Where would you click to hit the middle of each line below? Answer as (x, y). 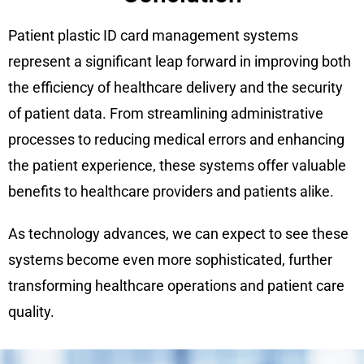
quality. (31, 312)
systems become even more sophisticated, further (170, 260)
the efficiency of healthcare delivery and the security (175, 88)
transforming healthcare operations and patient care (176, 286)
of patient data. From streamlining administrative (166, 114)
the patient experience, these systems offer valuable (177, 166)
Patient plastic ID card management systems (153, 36)
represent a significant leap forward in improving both (180, 62)
